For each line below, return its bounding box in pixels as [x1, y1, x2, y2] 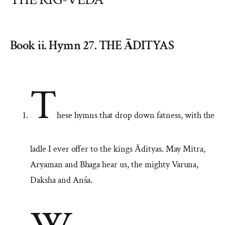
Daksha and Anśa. [30, 174, 93, 186]
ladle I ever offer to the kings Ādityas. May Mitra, [30, 143, 206, 155]
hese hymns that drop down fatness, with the [56, 109, 215, 121]
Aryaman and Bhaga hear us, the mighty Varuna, [30, 159, 199, 170]
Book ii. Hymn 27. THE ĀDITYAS [10, 37, 174, 54]
